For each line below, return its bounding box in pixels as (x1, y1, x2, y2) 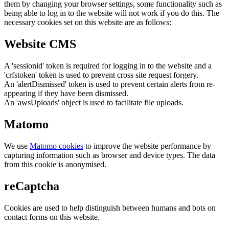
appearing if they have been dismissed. (4, 88, 128, 98)
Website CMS (4, 37, 76, 51)
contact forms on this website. (4, 212, 100, 221)
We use (4, 141, 30, 150)
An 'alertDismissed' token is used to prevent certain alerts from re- (4, 79, 215, 88)
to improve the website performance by (83, 141, 211, 150)
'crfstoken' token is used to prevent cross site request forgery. (4, 70, 198, 79)
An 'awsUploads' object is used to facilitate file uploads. (4, 98, 184, 107)
